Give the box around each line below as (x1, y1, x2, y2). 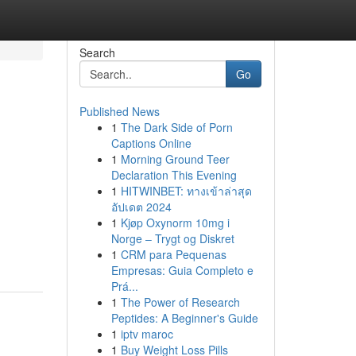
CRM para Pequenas (120, 246, 226, 262)
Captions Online (110, 135, 192, 151)
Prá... (110, 278, 138, 294)
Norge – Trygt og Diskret (110, 230, 234, 246)
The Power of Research (120, 294, 240, 310)
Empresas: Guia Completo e (110, 262, 253, 278)
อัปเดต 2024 (110, 199, 172, 215)
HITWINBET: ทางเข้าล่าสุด (120, 183, 252, 199)
